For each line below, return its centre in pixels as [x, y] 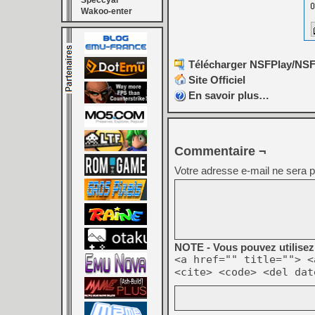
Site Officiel [217, 80]
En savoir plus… [229, 95]
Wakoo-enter [107, 11]
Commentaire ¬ [220, 151]
